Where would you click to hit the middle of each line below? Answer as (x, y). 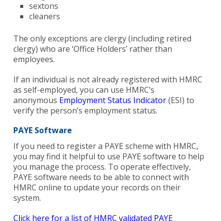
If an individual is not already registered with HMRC (108, 80)
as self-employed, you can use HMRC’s (84, 90)
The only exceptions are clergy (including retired (102, 39)
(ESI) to (180, 100)
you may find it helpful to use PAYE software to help (109, 157)
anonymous (36, 100)
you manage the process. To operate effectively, (102, 167)
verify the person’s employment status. (85, 111)
